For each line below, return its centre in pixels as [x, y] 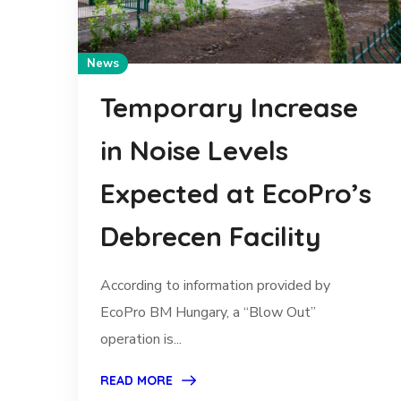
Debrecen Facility [211, 237]
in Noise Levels [194, 151]
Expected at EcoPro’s [236, 194]
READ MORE [137, 381]
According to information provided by [215, 286]
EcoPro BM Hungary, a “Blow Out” [208, 313]
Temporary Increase [229, 108]
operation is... [141, 340]
